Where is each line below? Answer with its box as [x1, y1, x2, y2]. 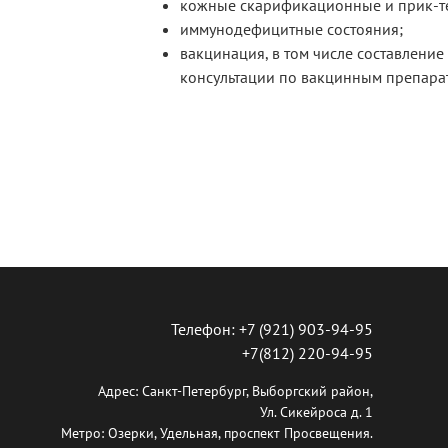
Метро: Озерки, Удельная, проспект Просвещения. [57, 424, 373, 442]
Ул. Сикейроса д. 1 [260, 403, 373, 421]
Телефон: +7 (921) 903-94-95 [171, 319, 373, 339]
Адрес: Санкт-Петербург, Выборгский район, [98, 382, 373, 400]
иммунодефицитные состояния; [180, 19, 403, 40]
